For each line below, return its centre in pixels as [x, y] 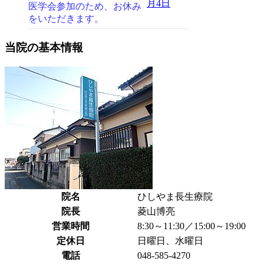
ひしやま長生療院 [175, 196]
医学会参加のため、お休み [85, 6]
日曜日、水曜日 [170, 240]
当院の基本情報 [44, 47]
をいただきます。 [66, 19]
